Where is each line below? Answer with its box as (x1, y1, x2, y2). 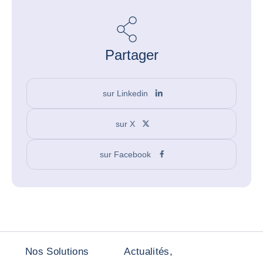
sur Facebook (100, 149, 151, 159)
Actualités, (124, 246, 173, 257)
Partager (104, 47, 159, 63)
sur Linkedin (103, 88, 149, 98)
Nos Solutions (25, 246, 89, 257)
